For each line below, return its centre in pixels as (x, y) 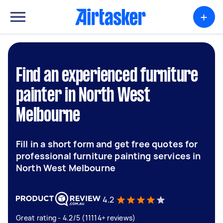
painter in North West (83, 96)
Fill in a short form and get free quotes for (107, 144)
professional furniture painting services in (109, 156)
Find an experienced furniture (107, 76)
